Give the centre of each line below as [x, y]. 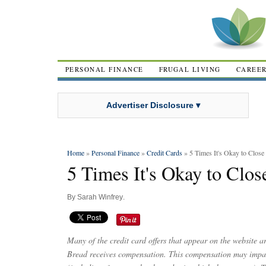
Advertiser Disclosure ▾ [153, 105]
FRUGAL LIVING [190, 69]
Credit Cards [164, 153]
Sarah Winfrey [100, 197]
